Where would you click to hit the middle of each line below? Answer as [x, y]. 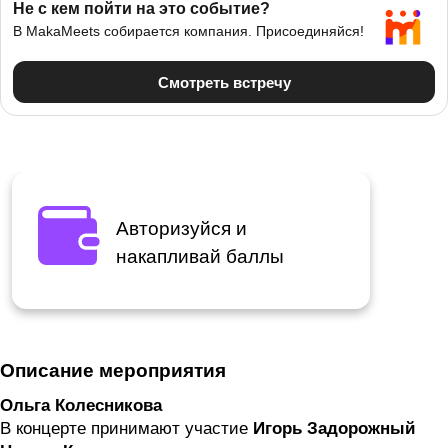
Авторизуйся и [182, 228]
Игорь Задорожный [334, 429]
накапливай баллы [200, 256]
